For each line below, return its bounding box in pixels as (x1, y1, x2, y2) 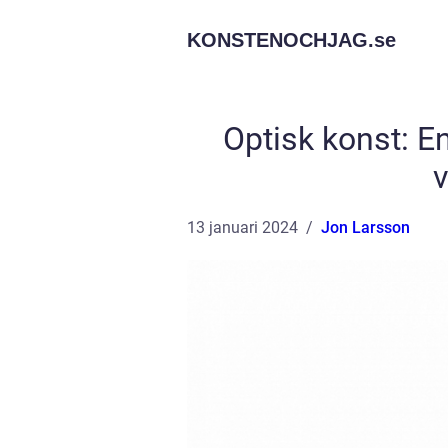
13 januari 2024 (187, 218, 298, 237)
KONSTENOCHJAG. (187, 29, 374, 51)
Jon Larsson (321, 218, 410, 237)
